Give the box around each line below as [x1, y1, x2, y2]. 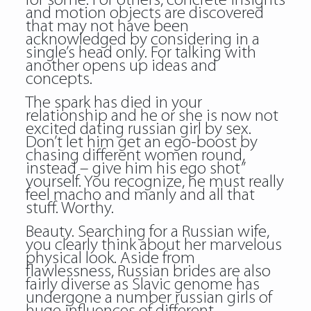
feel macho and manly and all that [25, 187, 255, 204]
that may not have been [25, 18, 189, 35]
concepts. [25, 71, 92, 88]
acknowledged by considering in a [25, 31, 260, 49]
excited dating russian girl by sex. [25, 121, 251, 138]
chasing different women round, [25, 147, 245, 165]
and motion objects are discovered [25, 5, 264, 22]
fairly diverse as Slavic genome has [25, 276, 260, 294]
